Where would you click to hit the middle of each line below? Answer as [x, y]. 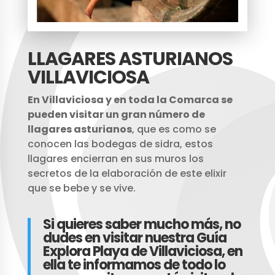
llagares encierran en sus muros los [115, 159]
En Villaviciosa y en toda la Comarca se [130, 100]
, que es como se [174, 130]
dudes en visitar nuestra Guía [134, 238]
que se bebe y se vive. [81, 188]
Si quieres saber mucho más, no [141, 225]
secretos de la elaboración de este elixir [127, 174]
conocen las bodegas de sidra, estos [120, 144]
